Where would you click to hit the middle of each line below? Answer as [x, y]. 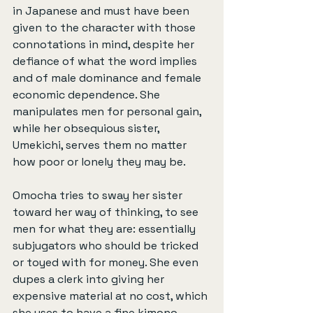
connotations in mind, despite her [105, 44]
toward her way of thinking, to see [107, 212]
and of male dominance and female [108, 78]
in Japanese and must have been [102, 10]
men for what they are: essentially [105, 228]
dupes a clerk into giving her [90, 279]
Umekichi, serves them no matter [101, 145]
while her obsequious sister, [87, 128]
